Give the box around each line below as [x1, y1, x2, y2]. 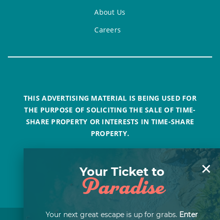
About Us [94, 7, 126, 17]
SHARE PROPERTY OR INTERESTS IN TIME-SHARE [26, 117, 194, 127]
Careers [94, 25, 121, 35]
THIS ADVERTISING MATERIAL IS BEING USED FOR [23, 93, 196, 103]
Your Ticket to [79, 165, 165, 179]
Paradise [80, 176, 164, 200]
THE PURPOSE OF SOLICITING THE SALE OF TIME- [24, 105, 196, 115]
